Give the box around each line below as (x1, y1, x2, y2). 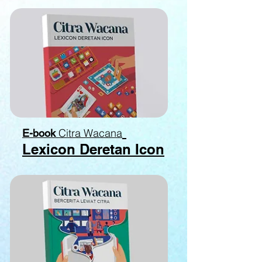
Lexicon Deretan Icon (22, 141, 164, 157)
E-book (22, 127, 56, 139)
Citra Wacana (58, 126, 122, 140)
